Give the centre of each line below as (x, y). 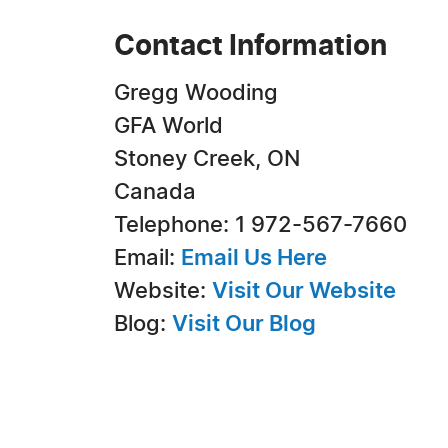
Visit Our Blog (244, 324)
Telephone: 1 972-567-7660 (260, 225)
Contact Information (250, 47)
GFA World (168, 126)
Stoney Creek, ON (207, 159)
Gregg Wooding (196, 93)
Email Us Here (254, 258)
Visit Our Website (304, 291)
